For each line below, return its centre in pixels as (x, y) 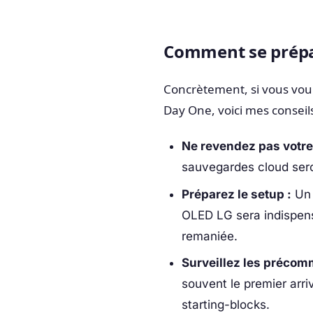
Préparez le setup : (236, 194)
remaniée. (209, 236)
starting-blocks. (225, 305)
